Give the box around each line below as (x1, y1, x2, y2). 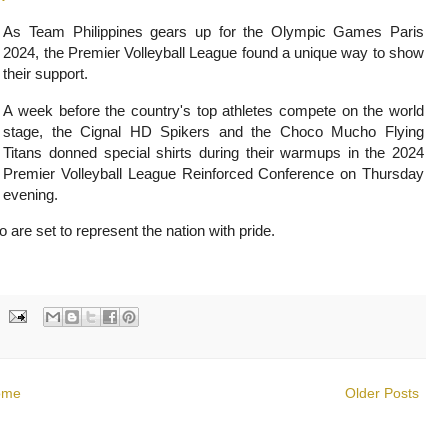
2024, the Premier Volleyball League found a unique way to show (3, 44, 424, 62)
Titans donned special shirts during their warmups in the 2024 (3, 143, 424, 161)
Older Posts (345, 384, 419, 401)
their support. (3, 65, 89, 83)
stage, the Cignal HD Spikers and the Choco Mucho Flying (3, 122, 424, 140)
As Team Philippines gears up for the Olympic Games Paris (3, 23, 424, 41)
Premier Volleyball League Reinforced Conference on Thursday (3, 164, 424, 182)
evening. (3, 185, 59, 203)
